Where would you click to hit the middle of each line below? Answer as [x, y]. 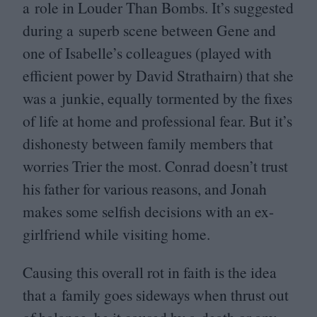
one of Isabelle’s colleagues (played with [147, 52]
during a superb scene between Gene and [149, 30]
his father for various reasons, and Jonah [145, 188]
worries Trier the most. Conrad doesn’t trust [155, 166]
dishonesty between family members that [148, 143]
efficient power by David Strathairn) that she [158, 75]
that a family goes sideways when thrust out [156, 294]
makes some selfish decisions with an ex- [148, 211]
